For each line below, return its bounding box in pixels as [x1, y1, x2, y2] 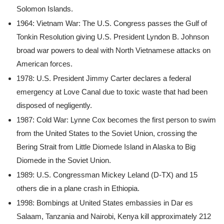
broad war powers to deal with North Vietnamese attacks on [16, 46, 210, 54]
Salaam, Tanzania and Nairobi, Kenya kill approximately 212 [16, 212, 211, 220]
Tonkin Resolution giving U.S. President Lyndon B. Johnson [16, 32, 209, 41]
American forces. [16, 59, 72, 68]
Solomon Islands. [16, 4, 73, 13]
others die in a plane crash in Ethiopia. [16, 184, 139, 192]
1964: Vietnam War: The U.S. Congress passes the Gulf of [16, 19, 207, 27]
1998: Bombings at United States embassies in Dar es [16, 198, 193, 207]
